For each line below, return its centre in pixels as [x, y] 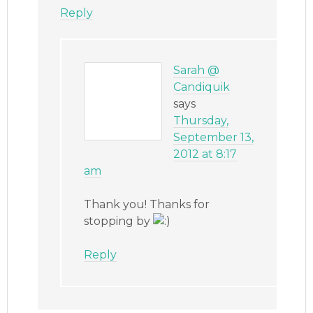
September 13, [214, 138]
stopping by [119, 221]
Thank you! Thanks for [147, 205]
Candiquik [202, 87]
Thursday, [201, 121]
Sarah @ [197, 71]
